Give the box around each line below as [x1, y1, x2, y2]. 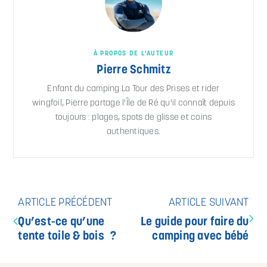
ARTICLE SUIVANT [168, 197, 249, 209]
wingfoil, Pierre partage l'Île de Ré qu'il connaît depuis [32, 98, 235, 108]
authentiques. [106, 127, 161, 136]
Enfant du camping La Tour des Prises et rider [47, 84, 220, 94]
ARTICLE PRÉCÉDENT [18, 197, 113, 209]
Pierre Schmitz [97, 64, 170, 76]
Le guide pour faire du [141, 216, 249, 228]
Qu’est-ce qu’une [18, 216, 105, 228]
